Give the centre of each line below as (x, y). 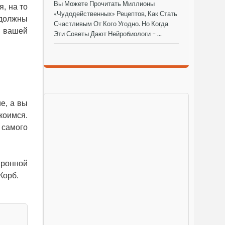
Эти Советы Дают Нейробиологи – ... (108, 33)
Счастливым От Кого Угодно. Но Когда (111, 23)
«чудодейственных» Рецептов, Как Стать (116, 13)
